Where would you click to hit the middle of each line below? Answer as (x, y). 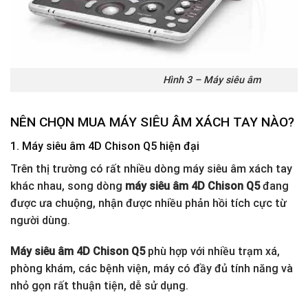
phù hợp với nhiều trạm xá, (212, 252)
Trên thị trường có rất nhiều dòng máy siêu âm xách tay (151, 168)
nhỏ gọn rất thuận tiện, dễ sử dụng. (99, 286)
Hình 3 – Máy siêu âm (154, 80)
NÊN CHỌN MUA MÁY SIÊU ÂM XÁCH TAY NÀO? (152, 122)
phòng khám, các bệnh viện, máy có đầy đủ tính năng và (152, 269)
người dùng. (40, 220)
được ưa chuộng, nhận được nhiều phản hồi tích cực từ (148, 203)
